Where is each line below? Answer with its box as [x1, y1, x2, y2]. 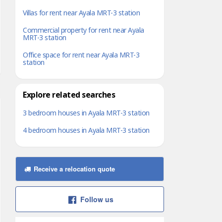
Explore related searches [23, 89, 115, 101]
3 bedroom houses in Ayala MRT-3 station [23, 108, 150, 118]
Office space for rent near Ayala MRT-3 [23, 50, 139, 60]
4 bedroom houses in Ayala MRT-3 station [23, 125, 150, 136]
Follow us [80, 194, 113, 204]
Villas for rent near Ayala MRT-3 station [23, 8, 140, 18]
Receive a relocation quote [31, 164, 115, 173]
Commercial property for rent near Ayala [23, 25, 144, 36]
